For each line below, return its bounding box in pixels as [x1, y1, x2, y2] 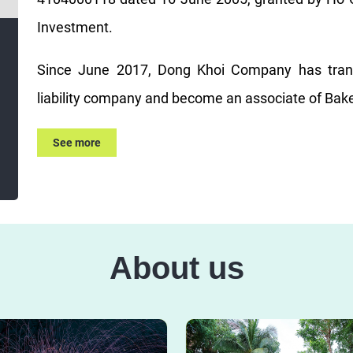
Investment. [36, 18, 113, 35]
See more [52, 136, 101, 149]
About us [109, 250, 244, 285]
